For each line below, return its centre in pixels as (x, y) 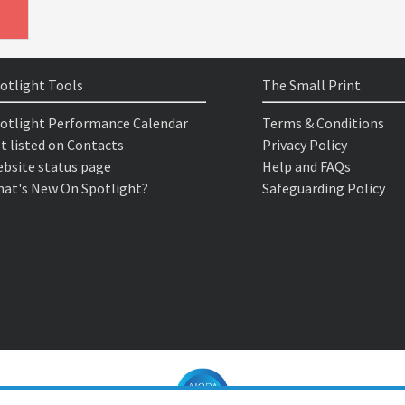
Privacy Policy (304, 145)
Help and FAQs (306, 166)
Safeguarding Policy (323, 188)
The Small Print (311, 85)
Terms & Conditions (323, 123)
